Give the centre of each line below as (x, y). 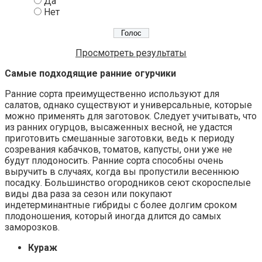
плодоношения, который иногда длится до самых (113, 216)
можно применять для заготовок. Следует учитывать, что (131, 116)
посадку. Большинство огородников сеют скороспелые (128, 182)
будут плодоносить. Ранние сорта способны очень (114, 160)
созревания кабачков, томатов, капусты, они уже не (118, 149)
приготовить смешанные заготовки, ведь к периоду (120, 138)
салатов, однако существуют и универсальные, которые (128, 105)
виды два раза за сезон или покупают (88, 194)
